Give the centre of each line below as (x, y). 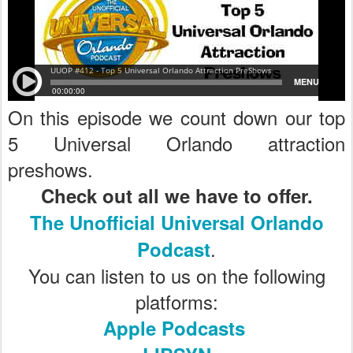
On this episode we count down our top (176, 117)
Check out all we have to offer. (176, 195)
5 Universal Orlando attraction (176, 143)
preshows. (50, 169)
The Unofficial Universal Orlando (176, 222)
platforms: (176, 301)
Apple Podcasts (174, 328)
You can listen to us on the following (176, 275)
